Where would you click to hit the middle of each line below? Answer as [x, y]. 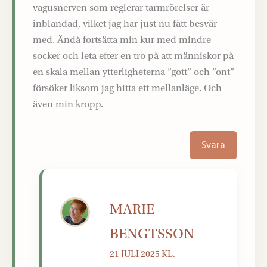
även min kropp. [68, 104]
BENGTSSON [152, 234]
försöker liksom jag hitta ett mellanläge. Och [127, 88]
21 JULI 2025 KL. [143, 254]
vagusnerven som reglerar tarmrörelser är [121, 8]
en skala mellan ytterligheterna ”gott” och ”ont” [133, 72]
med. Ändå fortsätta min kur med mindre [122, 40]
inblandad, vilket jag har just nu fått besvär [125, 24]
